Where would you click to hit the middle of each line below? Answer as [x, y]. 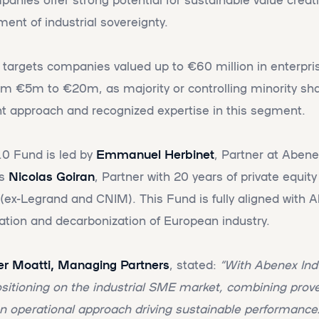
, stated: [195, 265]
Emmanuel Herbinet [155, 154]
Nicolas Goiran [52, 176]
